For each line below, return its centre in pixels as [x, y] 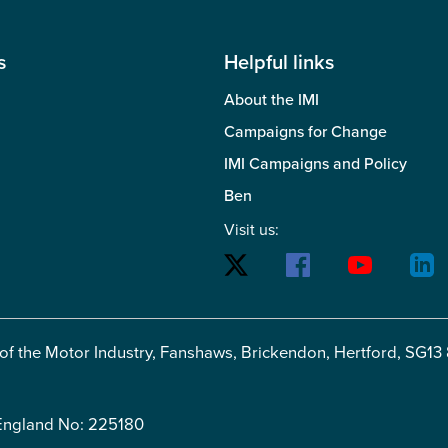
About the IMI [271, 99]
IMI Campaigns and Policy [315, 163]
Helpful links [279, 62]
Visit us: [251, 229]
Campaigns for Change [305, 131]
